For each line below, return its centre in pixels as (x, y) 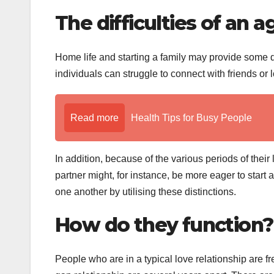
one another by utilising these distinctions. (146, 191)
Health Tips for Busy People (191, 117)
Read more (94, 117)
